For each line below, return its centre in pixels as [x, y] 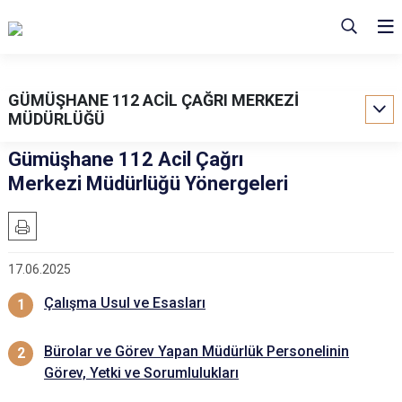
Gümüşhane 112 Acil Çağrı [126, 159]
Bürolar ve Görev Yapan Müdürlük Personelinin [197, 351]
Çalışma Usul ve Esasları [125, 303]
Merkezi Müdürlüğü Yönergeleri [148, 184]
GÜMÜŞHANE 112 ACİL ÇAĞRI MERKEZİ [153, 100]
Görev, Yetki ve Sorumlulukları [141, 373]
